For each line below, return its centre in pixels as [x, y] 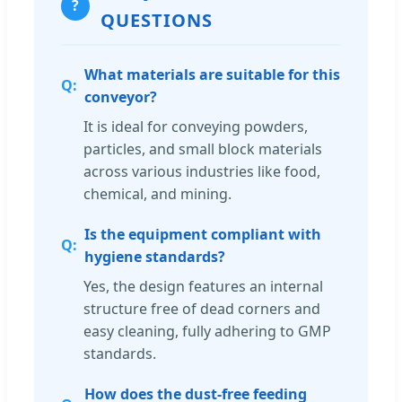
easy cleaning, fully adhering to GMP [207, 331]
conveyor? [121, 96]
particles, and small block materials [203, 149]
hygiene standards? [155, 256]
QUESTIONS [157, 20]
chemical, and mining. [157, 193]
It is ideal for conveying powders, [196, 126]
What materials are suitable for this [212, 74]
